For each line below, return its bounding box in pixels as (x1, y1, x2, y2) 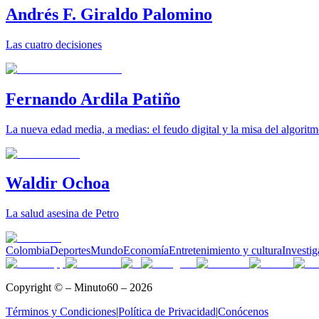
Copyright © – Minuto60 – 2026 (6, 281, 152, 294)
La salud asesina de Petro (6, 207, 119, 220)
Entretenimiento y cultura (169, 244, 282, 257)
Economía (123, 244, 169, 257)
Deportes (50, 244, 90, 257)
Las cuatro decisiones (6, 38, 102, 51)
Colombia (6, 244, 50, 257)
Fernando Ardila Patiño (6, 89, 180, 108)
